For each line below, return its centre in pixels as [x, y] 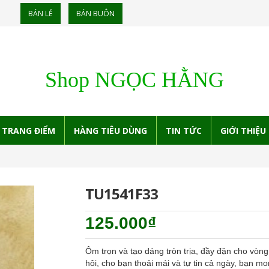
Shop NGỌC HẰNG [134, 80]
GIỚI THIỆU [243, 131]
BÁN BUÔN [95, 14]
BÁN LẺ [41, 14]
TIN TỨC [184, 131]
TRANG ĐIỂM [29, 131]
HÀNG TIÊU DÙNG [110, 131]
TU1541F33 [121, 194]
